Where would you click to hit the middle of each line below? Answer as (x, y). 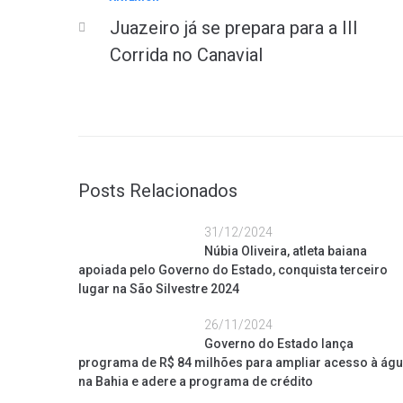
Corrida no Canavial (186, 55)
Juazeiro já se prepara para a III (234, 28)
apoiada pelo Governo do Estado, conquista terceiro (233, 270)
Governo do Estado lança (279, 344)
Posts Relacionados (158, 191)
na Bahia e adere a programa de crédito (196, 381)
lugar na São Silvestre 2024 (159, 289)
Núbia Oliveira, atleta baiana (286, 251)
